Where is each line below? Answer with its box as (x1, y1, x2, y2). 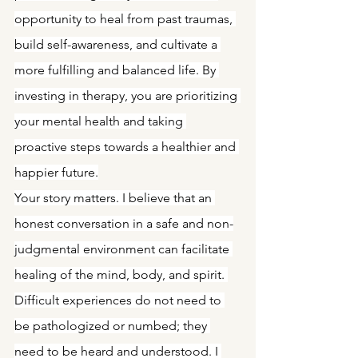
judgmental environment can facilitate (14, 241, 233, 257)
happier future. (14, 165, 98, 180)
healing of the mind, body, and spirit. (14, 267, 228, 282)
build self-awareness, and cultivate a (14, 37, 221, 52)
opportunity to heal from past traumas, (14, 11, 236, 26)
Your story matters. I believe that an (14, 190, 215, 205)
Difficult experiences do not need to (14, 292, 225, 308)
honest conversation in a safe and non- (14, 216, 233, 231)
